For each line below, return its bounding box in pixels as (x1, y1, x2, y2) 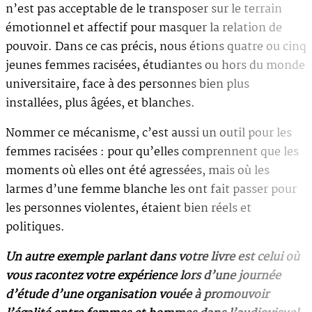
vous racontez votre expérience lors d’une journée (6, 266, 281, 286)
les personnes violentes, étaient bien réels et (6, 198, 251, 218)
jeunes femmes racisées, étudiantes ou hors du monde (6, 56, 305, 75)
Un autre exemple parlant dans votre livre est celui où (6, 247, 299, 267)
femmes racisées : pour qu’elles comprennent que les (6, 142, 299, 162)
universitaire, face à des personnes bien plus (6, 75, 249, 94)
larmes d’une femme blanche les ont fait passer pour (6, 180, 297, 199)
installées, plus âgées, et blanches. (6, 93, 195, 113)
